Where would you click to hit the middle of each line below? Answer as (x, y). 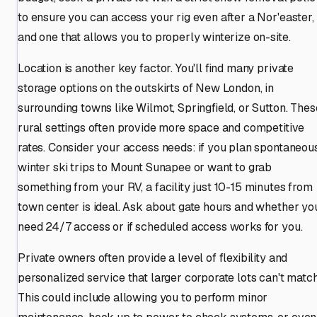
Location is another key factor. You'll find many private (156, 68)
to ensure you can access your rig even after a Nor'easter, (166, 17)
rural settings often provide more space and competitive (161, 127)
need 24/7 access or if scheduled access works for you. (160, 226)
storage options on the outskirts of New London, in (146, 88)
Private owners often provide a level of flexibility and (153, 258)
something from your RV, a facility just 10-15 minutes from (165, 187)
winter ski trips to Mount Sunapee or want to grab (145, 167)
